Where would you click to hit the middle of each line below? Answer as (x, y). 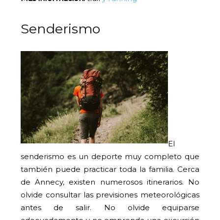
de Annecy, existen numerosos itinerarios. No (110, 182)
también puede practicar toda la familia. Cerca (110, 169)
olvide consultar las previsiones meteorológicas (110, 195)
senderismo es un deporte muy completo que (110, 156)
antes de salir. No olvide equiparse (110, 207)
